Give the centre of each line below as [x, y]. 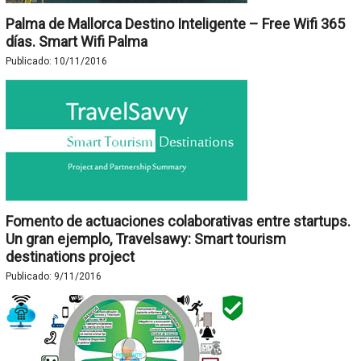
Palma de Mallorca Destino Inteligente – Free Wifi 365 [175, 24]
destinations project [70, 257]
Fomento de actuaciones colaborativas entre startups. [178, 221]
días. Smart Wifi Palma [76, 41]
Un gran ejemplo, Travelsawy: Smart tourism [145, 239]
